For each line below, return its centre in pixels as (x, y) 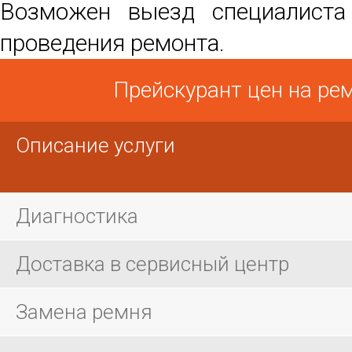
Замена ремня (84, 312)
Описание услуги (95, 145)
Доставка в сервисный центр (152, 264)
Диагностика (77, 216)
